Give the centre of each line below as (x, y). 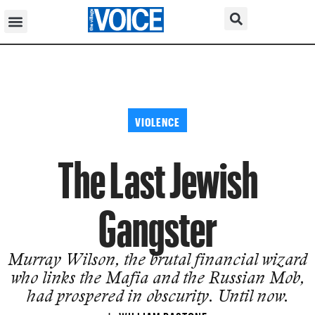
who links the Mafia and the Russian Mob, (157, 277)
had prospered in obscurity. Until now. (157, 295)
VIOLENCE (157, 120)
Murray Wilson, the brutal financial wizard (157, 259)
